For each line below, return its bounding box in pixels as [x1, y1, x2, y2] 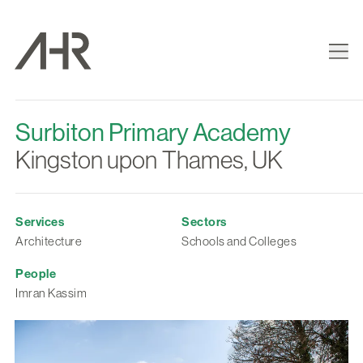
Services [15, 215, 64, 229]
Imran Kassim [15, 286, 87, 300]
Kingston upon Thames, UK [15, 147, 283, 173]
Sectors [181, 215, 227, 229]
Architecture [15, 234, 82, 248]
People [15, 267, 56, 281]
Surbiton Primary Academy [15, 119, 291, 147]
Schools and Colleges [181, 234, 297, 248]
